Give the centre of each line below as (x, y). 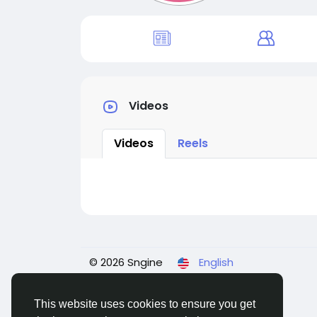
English (216, 262)
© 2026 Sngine (126, 262)
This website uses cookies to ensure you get (145, 304)
